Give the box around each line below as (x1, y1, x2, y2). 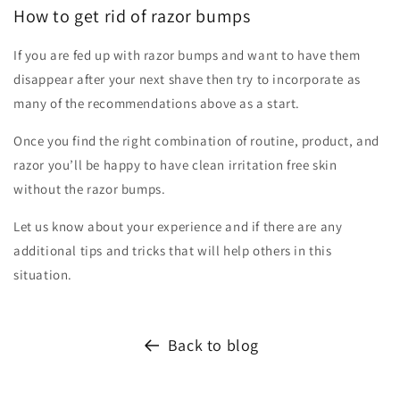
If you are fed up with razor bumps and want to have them (13, 46, 361, 63)
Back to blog (167, 334, 260, 355)
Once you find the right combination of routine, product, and (13, 131, 380, 149)
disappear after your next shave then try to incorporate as (13, 70, 361, 87)
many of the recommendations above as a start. (13, 94, 304, 112)
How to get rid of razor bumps (13, 4, 254, 29)
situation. (13, 265, 76, 283)
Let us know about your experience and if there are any (13, 217, 343, 235)
